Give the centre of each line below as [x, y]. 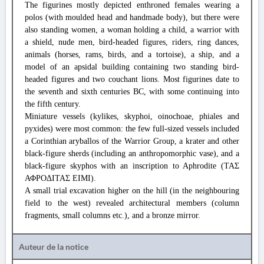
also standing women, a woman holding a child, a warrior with [132, 30]
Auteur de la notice [54, 247]
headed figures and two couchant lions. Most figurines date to [132, 79]
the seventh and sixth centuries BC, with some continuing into [132, 92]
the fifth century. [53, 104]
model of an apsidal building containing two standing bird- [132, 67]
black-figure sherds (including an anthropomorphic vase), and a [132, 154]
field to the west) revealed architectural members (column [132, 203]
